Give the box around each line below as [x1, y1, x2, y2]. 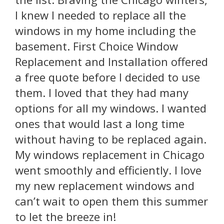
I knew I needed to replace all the [15, 7, 186, 23]
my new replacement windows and [15, 178, 194, 193]
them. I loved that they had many [15, 85, 188, 100]
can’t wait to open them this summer [15, 193, 208, 209]
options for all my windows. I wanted [15, 100, 206, 116]
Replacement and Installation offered [15, 54, 208, 69]
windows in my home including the [15, 23, 196, 38]
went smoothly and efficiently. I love [15, 162, 201, 178]
